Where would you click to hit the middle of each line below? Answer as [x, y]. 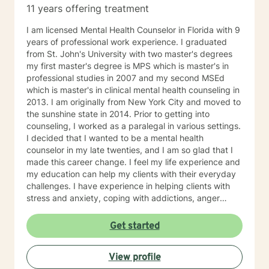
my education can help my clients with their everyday [131, 174]
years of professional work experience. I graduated [127, 42]
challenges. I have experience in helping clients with [50, 186]
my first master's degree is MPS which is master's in [128, 66]
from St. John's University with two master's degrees [129, 54]
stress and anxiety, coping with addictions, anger [123, 198]
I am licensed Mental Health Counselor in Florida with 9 [133, 30]
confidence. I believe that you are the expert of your [129, 222]
